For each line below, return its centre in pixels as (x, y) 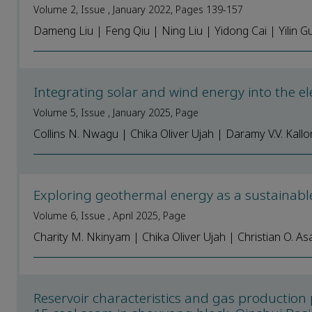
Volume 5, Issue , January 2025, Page (116, 112)
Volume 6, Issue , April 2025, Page (110, 216)
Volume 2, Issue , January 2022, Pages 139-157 (138, 9)
